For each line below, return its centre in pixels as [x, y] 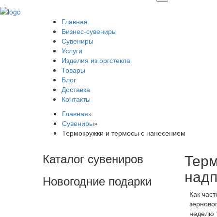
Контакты [76, 99]
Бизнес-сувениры [89, 31]
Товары [73, 70]
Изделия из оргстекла [96, 60]
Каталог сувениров [93, 158]
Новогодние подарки [97, 181]
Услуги [72, 51]
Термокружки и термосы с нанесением [124, 133]
